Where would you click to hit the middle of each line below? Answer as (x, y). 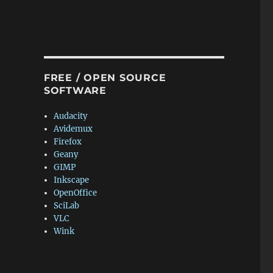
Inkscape (72, 180)
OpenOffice (76, 193)
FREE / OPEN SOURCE (105, 78)
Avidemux (73, 129)
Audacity (71, 116)
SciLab (67, 206)
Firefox (68, 142)
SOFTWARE (75, 90)
